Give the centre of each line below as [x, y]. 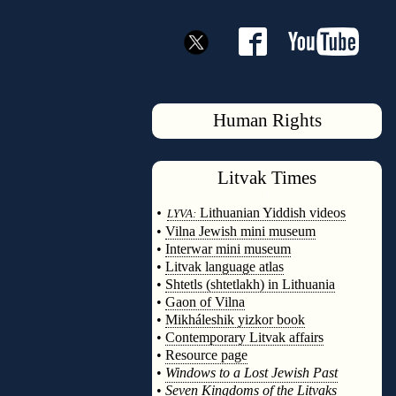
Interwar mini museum [228, 249]
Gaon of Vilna [205, 302]
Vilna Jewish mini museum [240, 231]
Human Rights [267, 120]
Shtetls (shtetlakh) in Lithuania [250, 284]
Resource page [206, 355]
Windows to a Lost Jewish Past [251, 373]
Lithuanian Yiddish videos [271, 213]
